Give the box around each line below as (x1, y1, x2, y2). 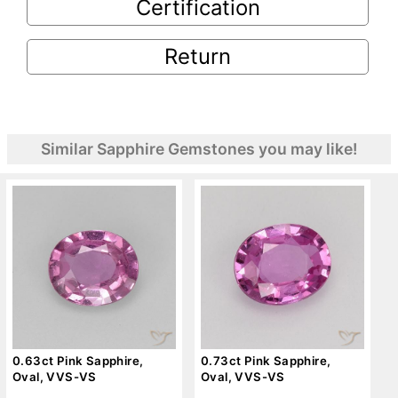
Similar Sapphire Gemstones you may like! (41, 139, 357, 158)
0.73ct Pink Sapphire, (201, 353, 331, 368)
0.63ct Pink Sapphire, (12, 353, 144, 368)
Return (164, 44, 231, 70)
